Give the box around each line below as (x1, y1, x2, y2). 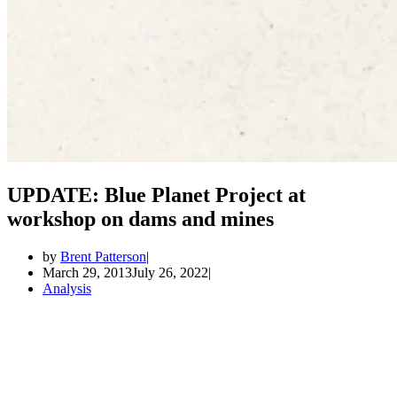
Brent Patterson (60, 248, 146, 264)
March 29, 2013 (43, 264, 132, 280)
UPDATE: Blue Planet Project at (7, 183, 306, 206)
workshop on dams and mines (7, 206, 274, 230)
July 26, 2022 (132, 264, 208, 280)
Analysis (43, 280, 91, 296)
